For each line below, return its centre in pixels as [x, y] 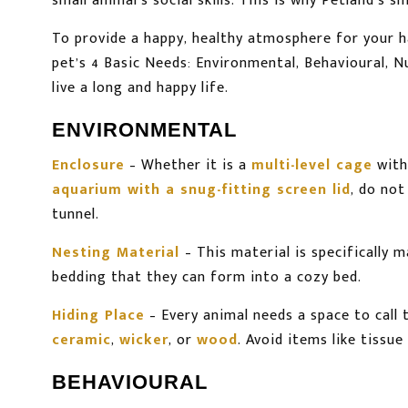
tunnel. [76, 215]
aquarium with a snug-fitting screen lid [201, 190]
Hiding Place [98, 316]
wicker [144, 341]
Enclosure [88, 166]
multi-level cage [312, 166]
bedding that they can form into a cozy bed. [207, 278]
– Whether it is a [188, 166]
